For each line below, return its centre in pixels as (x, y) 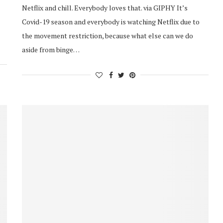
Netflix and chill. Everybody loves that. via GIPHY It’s (105, 7)
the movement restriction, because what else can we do (108, 35)
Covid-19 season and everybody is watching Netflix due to (111, 21)
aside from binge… (51, 49)
